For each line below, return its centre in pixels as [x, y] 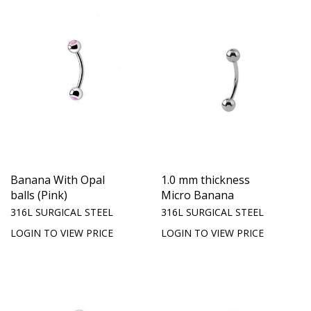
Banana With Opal [58, 179]
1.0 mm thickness [205, 179]
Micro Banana [197, 195]
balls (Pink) [39, 195]
